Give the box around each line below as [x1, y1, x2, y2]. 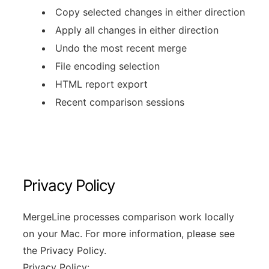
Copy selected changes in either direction [55, 5, 245, 18]
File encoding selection [55, 59, 160, 72]
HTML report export [55, 77, 148, 90]
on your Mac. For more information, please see [23, 227, 235, 240]
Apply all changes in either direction [55, 23, 219, 36]
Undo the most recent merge [55, 41, 187, 54]
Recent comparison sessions [55, 95, 184, 108]
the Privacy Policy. [23, 244, 106, 256]
